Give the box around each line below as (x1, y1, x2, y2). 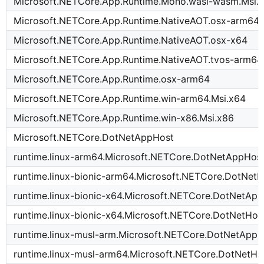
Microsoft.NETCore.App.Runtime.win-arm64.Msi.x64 (14, 93, 246, 105)
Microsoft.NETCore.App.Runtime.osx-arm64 (14, 73, 210, 85)
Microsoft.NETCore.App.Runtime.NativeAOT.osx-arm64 (14, 15, 260, 27)
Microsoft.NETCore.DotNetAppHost (14, 131, 174, 144)
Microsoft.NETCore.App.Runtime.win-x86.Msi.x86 (14, 112, 235, 124)
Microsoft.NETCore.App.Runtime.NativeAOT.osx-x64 (14, 34, 248, 47)
